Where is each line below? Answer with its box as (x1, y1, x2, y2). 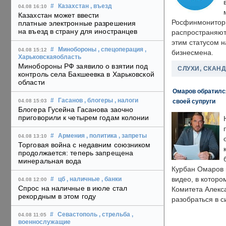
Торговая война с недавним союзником (18, 141, 151, 149)
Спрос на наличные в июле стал (18, 184, 127, 193)
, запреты (119, 133, 147, 139)
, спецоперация (98, 46, 143, 53)
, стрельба (99, 211, 130, 218)
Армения (58, 133, 85, 139)
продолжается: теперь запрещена (18, 149, 134, 157)
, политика (86, 133, 117, 139)
